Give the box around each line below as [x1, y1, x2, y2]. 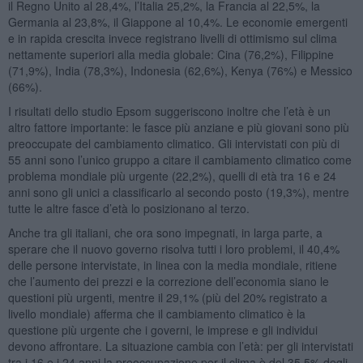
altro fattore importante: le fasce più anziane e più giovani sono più [7, 118, 349, 135]
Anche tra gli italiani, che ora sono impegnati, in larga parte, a [7, 224, 322, 241]
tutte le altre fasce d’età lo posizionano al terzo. [7, 199, 250, 216]
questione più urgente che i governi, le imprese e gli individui [7, 321, 318, 338]
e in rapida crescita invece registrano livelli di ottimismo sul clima [7, 29, 337, 46]
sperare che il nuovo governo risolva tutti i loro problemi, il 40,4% [7, 240, 340, 257]
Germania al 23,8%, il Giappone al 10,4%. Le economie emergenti [7, 13, 348, 30]
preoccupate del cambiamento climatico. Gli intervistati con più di [7, 135, 340, 152]
